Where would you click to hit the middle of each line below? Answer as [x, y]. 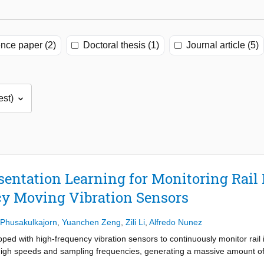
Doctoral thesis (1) [121, 45]
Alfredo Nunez [176, 222]
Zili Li [135, 222]
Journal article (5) [222, 45]
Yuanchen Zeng [91, 222]
